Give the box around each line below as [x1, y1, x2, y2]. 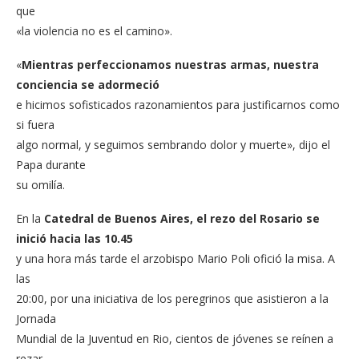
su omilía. [16, 176, 65, 192]
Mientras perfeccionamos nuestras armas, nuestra [22, 56, 319, 72]
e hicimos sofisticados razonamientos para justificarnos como [16, 96, 340, 112]
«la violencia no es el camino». [16, 22, 172, 38]
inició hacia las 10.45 [16, 230, 133, 246]
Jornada [16, 310, 56, 326]
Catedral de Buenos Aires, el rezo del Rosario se [41, 210, 320, 226]
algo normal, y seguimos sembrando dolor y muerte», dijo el [16, 136, 330, 152]
